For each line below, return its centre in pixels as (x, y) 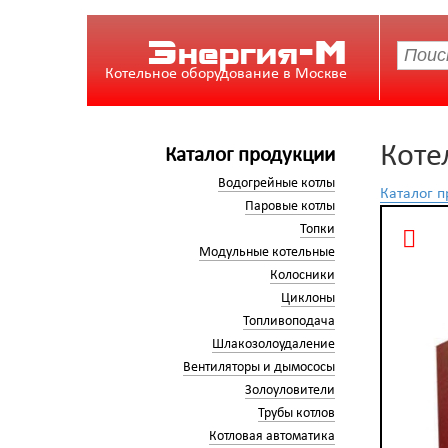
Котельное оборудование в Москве (225, 74)
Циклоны (307, 298)
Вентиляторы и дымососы (258, 367)
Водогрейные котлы (276, 183)
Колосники (302, 275)
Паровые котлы (289, 206)
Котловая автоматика (271, 436)
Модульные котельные (266, 252)
